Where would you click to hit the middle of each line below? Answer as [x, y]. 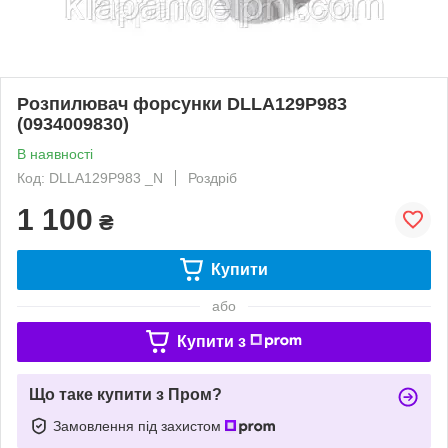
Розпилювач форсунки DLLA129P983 [182, 103]
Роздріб [212, 177]
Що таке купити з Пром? [125, 394]
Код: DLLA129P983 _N [90, 177]
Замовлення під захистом [139, 425]
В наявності [55, 153]
